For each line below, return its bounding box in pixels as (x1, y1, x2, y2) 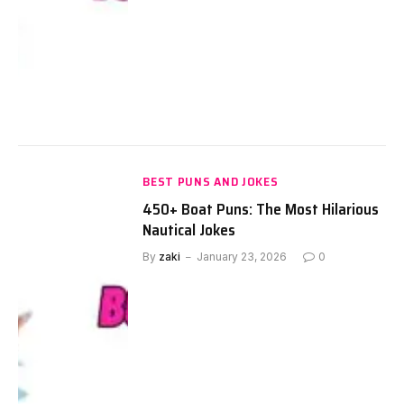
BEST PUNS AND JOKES (142, 171, 279, 192)
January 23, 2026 (197, 250, 288, 264)
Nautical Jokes (142, 217, 236, 243)
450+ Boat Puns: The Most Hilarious (142, 197, 380, 223)
